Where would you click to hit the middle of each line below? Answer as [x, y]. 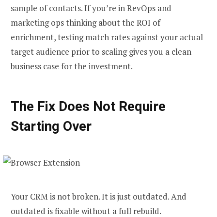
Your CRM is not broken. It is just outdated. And [99, 196]
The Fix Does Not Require [88, 106]
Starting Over [51, 126]
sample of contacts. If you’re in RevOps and [91, 8]
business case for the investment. [72, 66]
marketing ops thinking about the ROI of [85, 23]
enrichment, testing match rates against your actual [107, 37]
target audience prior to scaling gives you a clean [101, 52]
